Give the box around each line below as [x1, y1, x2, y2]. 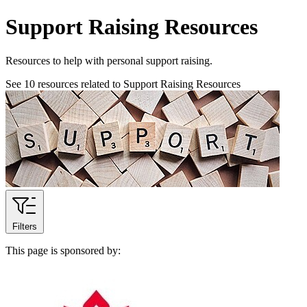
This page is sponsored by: [5, 244, 121, 256]
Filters [12, 221, 37, 232]
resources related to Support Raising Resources [35, 77, 241, 90]
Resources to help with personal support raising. [5, 54, 212, 66]
